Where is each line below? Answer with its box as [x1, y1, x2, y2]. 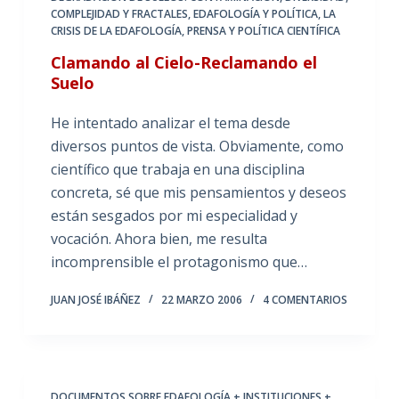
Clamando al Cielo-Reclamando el [50, 51, 317, 73]
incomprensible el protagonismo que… [50, 251, 307, 272]
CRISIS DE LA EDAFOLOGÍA [50, 22, 182, 38]
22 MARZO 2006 [160, 291, 242, 307]
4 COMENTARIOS [262, 291, 347, 307]
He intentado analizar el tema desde [50, 112, 290, 133]
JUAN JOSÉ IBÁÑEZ [50, 291, 141, 307]
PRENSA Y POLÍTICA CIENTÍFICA [186, 22, 340, 38]
